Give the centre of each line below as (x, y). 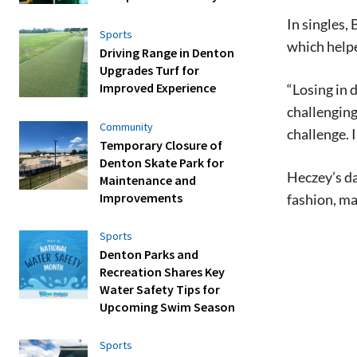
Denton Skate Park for (162, 162)
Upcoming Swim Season (168, 306)
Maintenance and (148, 180)
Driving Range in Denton (167, 53)
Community (127, 126)
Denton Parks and (149, 254)
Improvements (141, 197)
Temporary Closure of (161, 145)
